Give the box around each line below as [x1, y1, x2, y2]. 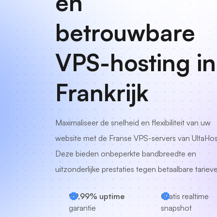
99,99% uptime [69, 191, 124, 201]
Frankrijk [55, 78, 149, 107]
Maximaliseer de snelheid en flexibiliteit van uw [55, 118, 211, 127]
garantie [69, 203, 96, 213]
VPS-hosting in [55, 48, 216, 77]
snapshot [161, 203, 192, 213]
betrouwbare [55, 18, 195, 47]
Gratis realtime [161, 191, 209, 201]
